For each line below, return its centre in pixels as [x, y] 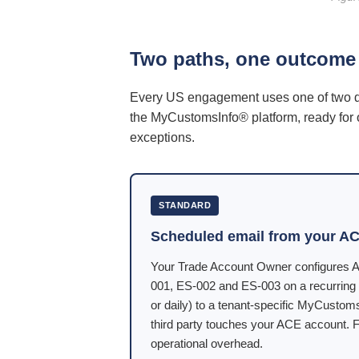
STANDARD [185, 205]
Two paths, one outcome [243, 59]
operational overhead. [207, 343]
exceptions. [162, 137]
